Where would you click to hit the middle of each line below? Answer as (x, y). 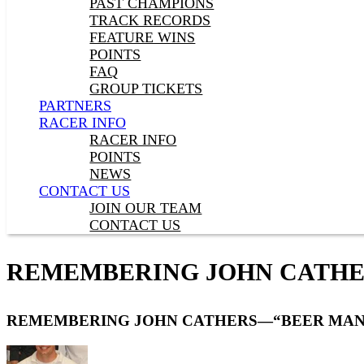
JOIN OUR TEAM (146, 208)
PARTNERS (75, 106)
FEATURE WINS (143, 37)
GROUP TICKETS (146, 89)
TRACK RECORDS (150, 20)
